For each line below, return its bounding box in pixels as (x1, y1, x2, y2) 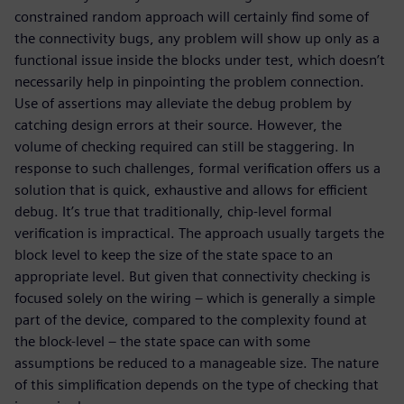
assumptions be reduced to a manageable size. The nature (14, 354, 379, 372)
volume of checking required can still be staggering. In (14, 138, 354, 155)
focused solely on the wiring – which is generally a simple (14, 289, 375, 307)
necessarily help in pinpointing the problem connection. (14, 73, 364, 90)
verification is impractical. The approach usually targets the (14, 225, 384, 242)
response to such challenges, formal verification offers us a (14, 160, 381, 177)
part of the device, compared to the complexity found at (14, 311, 367, 328)
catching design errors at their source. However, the (14, 116, 342, 133)
